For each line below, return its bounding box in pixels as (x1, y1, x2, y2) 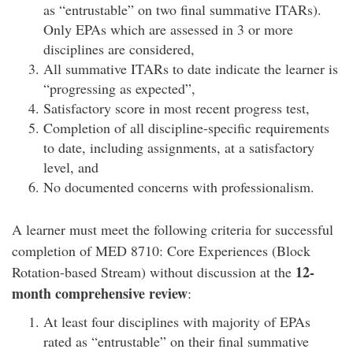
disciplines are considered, (43, 39, 195, 58)
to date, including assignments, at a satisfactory (43, 138, 314, 157)
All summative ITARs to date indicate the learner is (43, 59, 338, 78)
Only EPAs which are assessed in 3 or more (43, 20, 293, 39)
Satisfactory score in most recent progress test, (43, 98, 310, 117)
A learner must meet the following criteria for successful (12, 220, 333, 239)
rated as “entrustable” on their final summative (43, 332, 309, 351)
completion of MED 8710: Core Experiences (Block (12, 241, 310, 260)
